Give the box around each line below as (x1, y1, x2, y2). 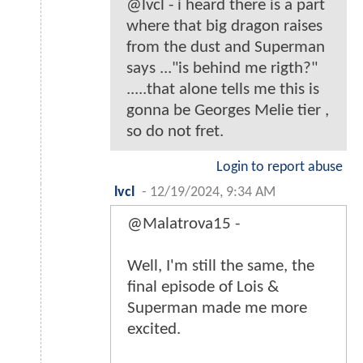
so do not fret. (126, 122, 224, 140)
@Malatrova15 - (127, 215, 240, 233)
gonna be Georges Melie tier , (126, 101, 329, 119)
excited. (127, 320, 181, 338)
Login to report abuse (216, 160, 343, 174)
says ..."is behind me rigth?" (126, 59, 318, 77)
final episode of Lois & (127, 278, 279, 296)
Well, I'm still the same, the (127, 257, 314, 275)
